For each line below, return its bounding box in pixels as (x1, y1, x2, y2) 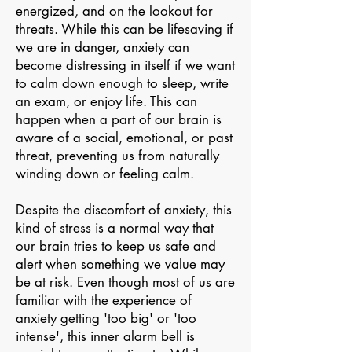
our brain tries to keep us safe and (16, 237, 216, 255)
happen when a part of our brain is (16, 111, 222, 128)
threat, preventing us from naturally (16, 147, 219, 164)
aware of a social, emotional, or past (16, 129, 233, 146)
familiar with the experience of (16, 291, 192, 309)
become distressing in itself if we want (16, 57, 235, 74)
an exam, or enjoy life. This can (16, 93, 197, 110)
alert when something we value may (16, 255, 225, 273)
